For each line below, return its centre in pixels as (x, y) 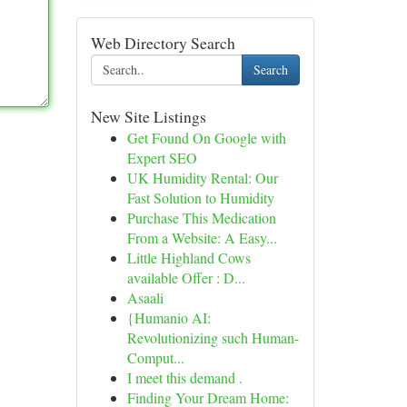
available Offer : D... (186, 278)
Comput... (155, 357)
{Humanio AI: (169, 318)
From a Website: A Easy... (202, 238)
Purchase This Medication (201, 218)
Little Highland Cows (189, 258)
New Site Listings (148, 116)
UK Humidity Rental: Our (202, 178)
